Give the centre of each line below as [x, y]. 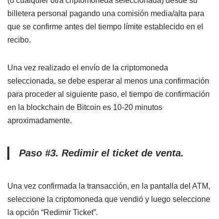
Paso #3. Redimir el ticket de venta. [101, 153]
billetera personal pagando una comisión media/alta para [106, 13]
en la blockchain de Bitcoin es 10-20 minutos [85, 107]
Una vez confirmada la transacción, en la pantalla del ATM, [109, 186]
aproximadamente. [40, 120]
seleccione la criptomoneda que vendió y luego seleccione [109, 199]
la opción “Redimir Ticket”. [53, 212]
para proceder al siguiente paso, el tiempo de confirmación [109, 94]
